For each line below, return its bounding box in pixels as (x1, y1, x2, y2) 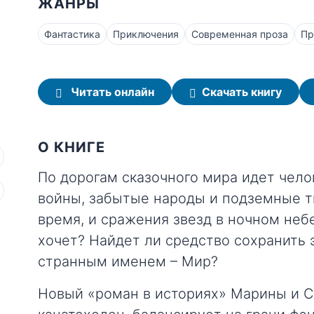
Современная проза (191, 28, 288, 40)
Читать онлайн (68, 85, 154, 99)
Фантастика (44, 28, 100, 40)
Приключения (113, 28, 179, 40)
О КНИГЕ (38, 139, 105, 156)
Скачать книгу (202, 85, 282, 99)
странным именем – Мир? (38, 253, 218, 270)
